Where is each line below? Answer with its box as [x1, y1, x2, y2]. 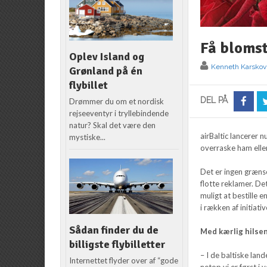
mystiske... [69, 132, 106, 142]
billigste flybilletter [69, 238, 166, 252]
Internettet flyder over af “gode [69, 256, 179, 266]
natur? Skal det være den [69, 120, 156, 131]
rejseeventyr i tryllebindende [69, 108, 169, 119]
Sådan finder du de [69, 223, 159, 237]
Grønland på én [69, 64, 143, 78]
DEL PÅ [200, 95, 228, 105]
